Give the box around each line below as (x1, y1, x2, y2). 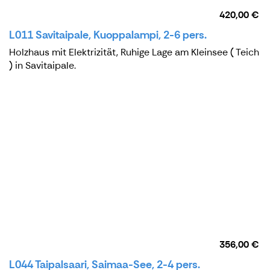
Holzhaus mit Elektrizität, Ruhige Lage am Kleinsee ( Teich (9, 45, 259, 58)
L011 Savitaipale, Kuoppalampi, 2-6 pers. (9, 27, 207, 42)
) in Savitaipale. (9, 58, 76, 72)
